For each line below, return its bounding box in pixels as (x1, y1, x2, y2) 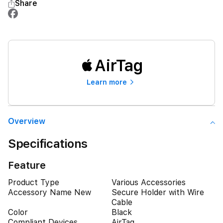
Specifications (8, 136, 88, 151)
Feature (8, 159, 46, 171)
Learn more (86, 78, 127, 86)
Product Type (8, 178, 59, 187)
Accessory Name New (8, 188, 91, 197)
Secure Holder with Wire (111, 188, 204, 197)
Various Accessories (111, 178, 186, 187)
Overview (8, 116, 45, 126)
